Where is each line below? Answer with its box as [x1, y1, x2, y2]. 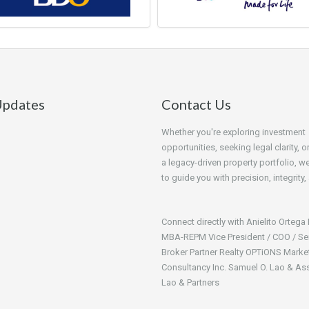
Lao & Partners [161, 277, 219, 288]
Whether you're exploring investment [161, 127, 306, 138]
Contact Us [161, 96, 231, 113]
